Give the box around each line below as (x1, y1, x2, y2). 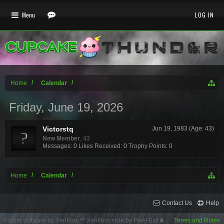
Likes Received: (78, 142, 122, 149)
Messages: (42, 142, 72, 149)
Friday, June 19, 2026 (9, 100, 123, 114)
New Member (42, 135, 80, 142)
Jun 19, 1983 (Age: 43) (152, 125, 214, 132)
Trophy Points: (128, 142, 167, 149)
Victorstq (42, 125, 73, 133)
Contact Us (161, 199, 192, 206)
